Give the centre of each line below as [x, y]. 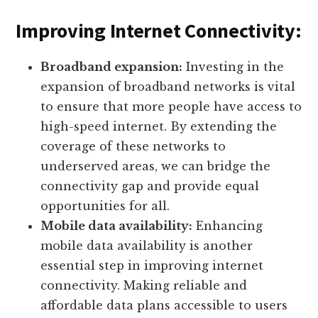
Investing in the [234, 67]
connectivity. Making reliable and [144, 286]
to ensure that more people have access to [171, 107]
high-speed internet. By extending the [159, 127]
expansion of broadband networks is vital [168, 87]
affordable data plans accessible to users [164, 306]
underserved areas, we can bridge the [156, 166]
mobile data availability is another [147, 246]
